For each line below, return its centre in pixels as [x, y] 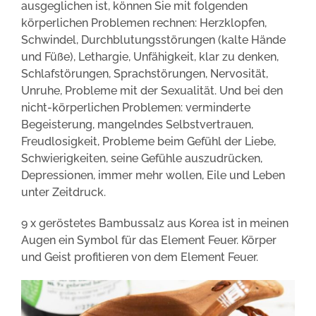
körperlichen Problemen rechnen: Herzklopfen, [144, 23]
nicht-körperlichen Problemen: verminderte [136, 107]
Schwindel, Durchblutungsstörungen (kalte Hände [153, 39]
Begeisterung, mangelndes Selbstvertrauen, [137, 124]
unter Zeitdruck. [63, 192]
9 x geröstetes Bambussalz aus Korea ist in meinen [155, 223]
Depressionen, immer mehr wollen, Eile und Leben [153, 175]
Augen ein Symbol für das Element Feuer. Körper [149, 240]
